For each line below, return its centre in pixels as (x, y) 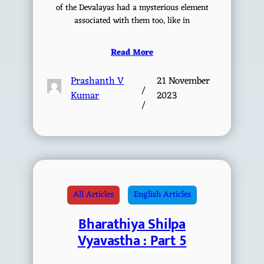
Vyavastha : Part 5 (132, 241)
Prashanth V (98, 81)
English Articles (162, 195)
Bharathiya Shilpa (132, 225)
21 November (183, 81)
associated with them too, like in (132, 21)
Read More (132, 52)
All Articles (93, 195)
